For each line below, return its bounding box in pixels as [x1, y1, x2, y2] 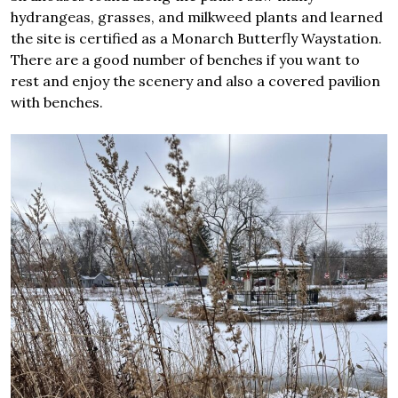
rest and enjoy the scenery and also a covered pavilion [11, 72, 380, 91]
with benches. [11, 93, 103, 112]
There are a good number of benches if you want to [11, 51, 360, 69]
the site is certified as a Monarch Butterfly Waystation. [11, 29, 382, 48]
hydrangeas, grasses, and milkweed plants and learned [11, 8, 383, 27]
